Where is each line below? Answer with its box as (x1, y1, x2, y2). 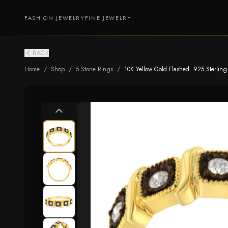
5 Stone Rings (76, 65, 113, 74)
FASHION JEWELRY (24, 14, 85, 22)
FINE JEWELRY (84, 14, 132, 22)
